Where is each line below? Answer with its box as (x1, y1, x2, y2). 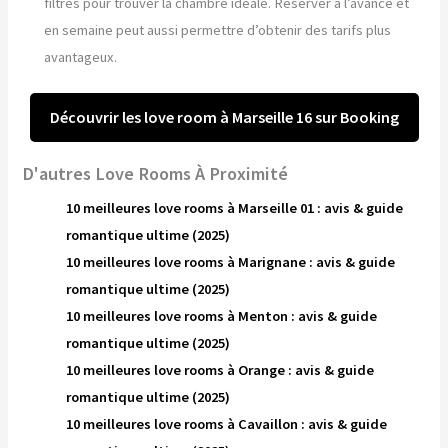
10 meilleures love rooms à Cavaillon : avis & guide (66, 414, 388, 433)
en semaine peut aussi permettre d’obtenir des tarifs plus (44, 21, 392, 40)
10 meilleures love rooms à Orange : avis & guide (66, 360, 375, 379)
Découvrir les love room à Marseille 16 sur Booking (49, 107, 399, 128)
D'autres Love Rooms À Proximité (22, 161, 289, 185)
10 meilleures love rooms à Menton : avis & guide (66, 306, 378, 325)
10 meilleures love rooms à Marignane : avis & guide (66, 252, 396, 271)
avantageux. (44, 48, 118, 67)
